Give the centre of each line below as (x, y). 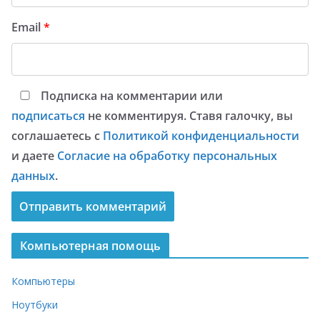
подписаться (48, 115)
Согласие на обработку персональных (167, 155)
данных (33, 175)
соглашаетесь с (57, 135)
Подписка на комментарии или (130, 95)
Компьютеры (43, 281)
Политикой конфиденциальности (201, 135)
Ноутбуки (35, 304)
